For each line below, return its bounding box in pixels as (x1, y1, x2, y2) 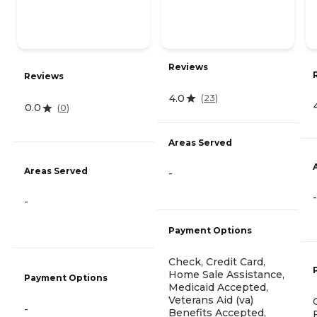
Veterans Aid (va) (168, 293, 253, 306)
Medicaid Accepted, (168, 280, 268, 294)
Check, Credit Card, (168, 255, 265, 268)
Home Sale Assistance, (168, 267, 284, 281)
